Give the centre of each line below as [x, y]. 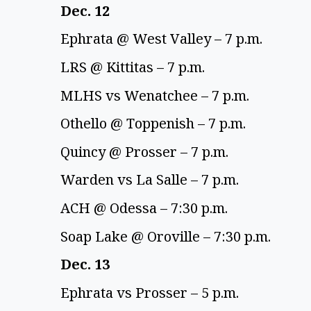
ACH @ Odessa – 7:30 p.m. [146, 208]
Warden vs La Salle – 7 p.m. [153, 180]
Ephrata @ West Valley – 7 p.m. [163, 39]
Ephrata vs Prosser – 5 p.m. [151, 293]
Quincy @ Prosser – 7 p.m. [146, 151]
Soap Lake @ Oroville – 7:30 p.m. [167, 236]
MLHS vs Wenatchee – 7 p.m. [157, 95]
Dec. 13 [87, 264]
